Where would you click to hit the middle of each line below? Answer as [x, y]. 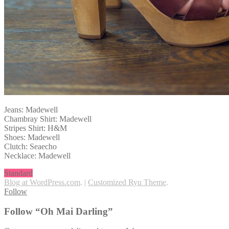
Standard [18, 173]
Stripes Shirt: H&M [36, 128]
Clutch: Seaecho [30, 146]
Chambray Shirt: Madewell [48, 119]
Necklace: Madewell [37, 155]
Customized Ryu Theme [127, 182]
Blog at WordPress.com [42, 182]
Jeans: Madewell [31, 109]
